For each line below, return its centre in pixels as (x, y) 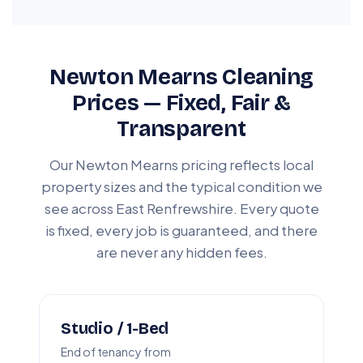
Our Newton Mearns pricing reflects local (181, 164)
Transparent (181, 128)
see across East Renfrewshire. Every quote (181, 208)
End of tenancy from (116, 351)
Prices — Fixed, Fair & (181, 102)
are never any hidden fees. (181, 252)
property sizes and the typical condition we (181, 186)
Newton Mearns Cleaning (181, 77)
